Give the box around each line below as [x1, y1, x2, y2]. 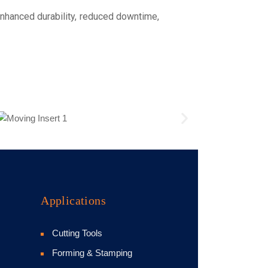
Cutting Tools [52, 228, 103, 239]
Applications [41, 194, 106, 208]
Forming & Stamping [52, 248, 133, 258]
